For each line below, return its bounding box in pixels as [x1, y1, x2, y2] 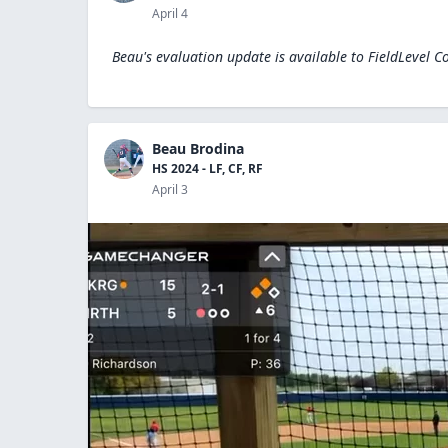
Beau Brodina [152, 139, 244, 158]
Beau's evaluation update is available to [112, 47, 364, 66]
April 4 [152, 5, 188, 22]
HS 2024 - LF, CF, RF [152, 160, 263, 177]
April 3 [152, 181, 188, 198]
